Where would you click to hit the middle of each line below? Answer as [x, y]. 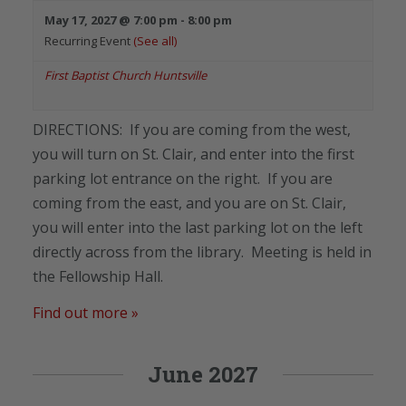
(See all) [155, 40]
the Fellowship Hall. [98, 276]
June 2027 [203, 374]
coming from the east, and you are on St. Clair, [189, 203]
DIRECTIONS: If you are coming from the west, [192, 129]
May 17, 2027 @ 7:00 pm [111, 19]
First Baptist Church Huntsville [126, 75]
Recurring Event [89, 40]
